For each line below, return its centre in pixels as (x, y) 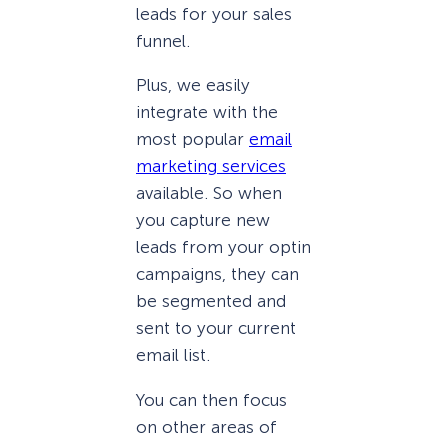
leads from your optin (223, 247)
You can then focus (211, 399)
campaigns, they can (217, 274)
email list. (173, 355)
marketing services (211, 166)
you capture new (203, 220)
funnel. (163, 41)
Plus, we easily (193, 85)
